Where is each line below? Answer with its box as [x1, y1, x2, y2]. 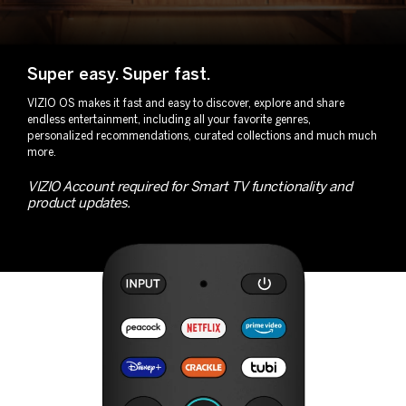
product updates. [27, 195, 130, 211]
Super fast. [122, 64, 210, 84]
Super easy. [27, 64, 122, 84]
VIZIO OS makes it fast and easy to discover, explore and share [27, 97, 344, 110]
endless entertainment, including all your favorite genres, [27, 113, 311, 126]
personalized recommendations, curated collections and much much [27, 130, 377, 142]
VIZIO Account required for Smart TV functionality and [27, 179, 353, 195]
